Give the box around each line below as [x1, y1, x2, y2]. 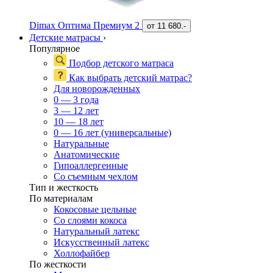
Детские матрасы [29, 32, 103, 43]
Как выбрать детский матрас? [66, 73, 192, 83]
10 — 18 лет [54, 116, 104, 127]
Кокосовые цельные [54, 204, 136, 215]
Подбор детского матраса [66, 58, 174, 69]
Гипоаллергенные [54, 160, 128, 171]
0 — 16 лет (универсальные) [54, 127, 171, 138]
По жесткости [29, 259, 87, 270]
